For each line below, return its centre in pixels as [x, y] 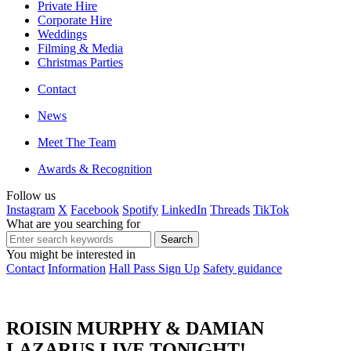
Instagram [31, 210]
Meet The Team [77, 143]
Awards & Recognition [95, 169]
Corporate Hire [75, 20]
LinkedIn [184, 210]
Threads [230, 210]
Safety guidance [242, 269]
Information [77, 269]
